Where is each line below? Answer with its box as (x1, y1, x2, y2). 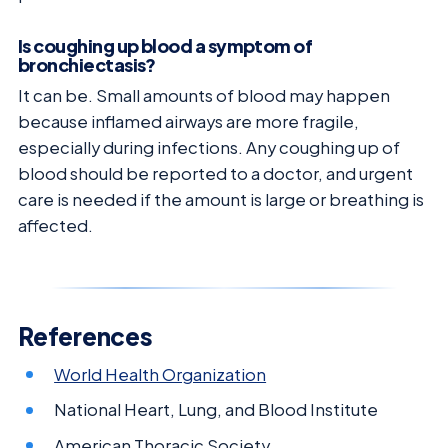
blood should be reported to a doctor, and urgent (18, 162, 413, 184)
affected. (18, 214, 93, 236)
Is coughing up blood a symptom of (18, 33, 313, 57)
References (18, 320, 153, 351)
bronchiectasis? (18, 52, 156, 76)
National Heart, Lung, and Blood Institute (54, 399, 379, 421)
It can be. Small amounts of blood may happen (18, 84, 390, 106)
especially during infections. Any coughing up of (18, 136, 400, 158)
